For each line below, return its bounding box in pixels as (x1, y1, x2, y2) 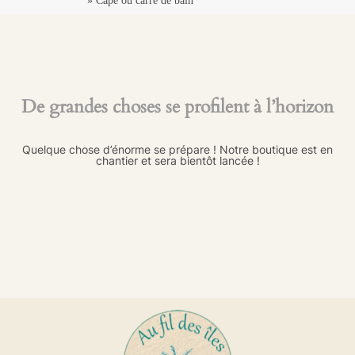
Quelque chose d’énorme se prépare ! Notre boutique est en (22, 143, 333, 156)
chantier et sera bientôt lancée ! (95, 154, 260, 167)
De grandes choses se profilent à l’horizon (21, 94, 334, 119)
